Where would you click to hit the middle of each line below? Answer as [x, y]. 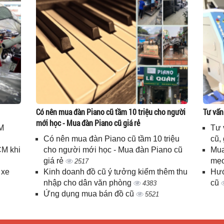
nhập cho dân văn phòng [89, 183]
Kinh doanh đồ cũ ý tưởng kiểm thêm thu [116, 172]
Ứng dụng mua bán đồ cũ [90, 194]
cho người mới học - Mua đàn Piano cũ [113, 150]
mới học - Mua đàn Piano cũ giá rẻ [88, 123]
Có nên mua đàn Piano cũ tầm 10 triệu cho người [111, 112]
